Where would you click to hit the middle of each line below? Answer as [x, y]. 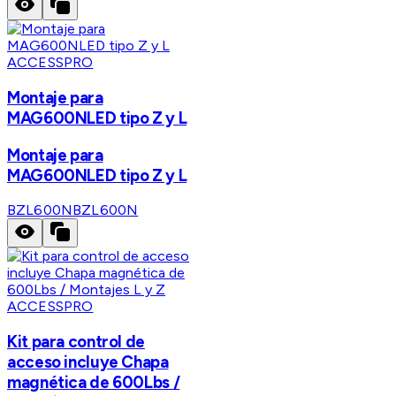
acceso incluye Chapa [88, 362]
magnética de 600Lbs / [94, 383]
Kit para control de [76, 342]
